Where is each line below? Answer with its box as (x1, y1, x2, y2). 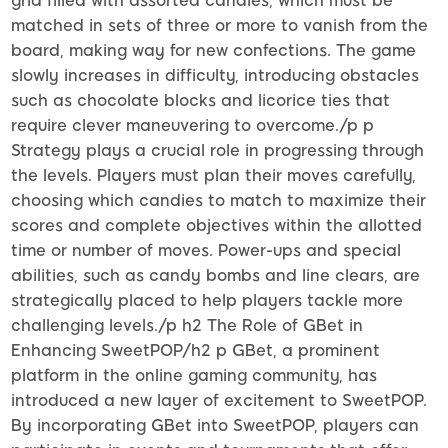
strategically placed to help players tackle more (11, 290, 403, 310)
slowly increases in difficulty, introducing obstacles (11, 65, 419, 85)
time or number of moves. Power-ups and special (11, 240, 401, 260)
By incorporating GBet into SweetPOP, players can (11, 415, 419, 435)
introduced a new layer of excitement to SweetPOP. (11, 390, 427, 410)
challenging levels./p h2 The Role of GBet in (11, 315, 363, 335)
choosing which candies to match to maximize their (11, 190, 426, 210)
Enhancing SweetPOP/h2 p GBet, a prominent (11, 340, 380, 360)
